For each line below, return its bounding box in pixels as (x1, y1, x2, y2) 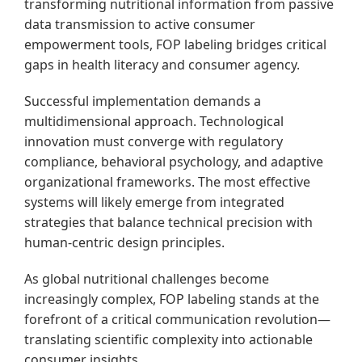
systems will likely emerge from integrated (24, 193, 284, 212)
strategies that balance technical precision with (24, 213, 313, 232)
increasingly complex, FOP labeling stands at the (24, 290, 319, 309)
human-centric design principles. (24, 234, 225, 252)
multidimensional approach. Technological (24, 112, 284, 131)
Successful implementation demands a (24, 92, 261, 111)
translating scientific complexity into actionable (24, 330, 313, 349)
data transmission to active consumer (24, 15, 255, 34)
